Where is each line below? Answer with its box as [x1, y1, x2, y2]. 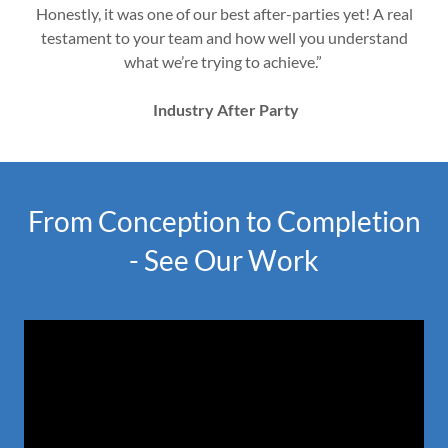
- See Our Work [129, 243, 319, 278]
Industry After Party [152, 100, 299, 120]
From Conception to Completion [27, 204, 421, 239]
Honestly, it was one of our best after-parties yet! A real [35, 4, 413, 24]
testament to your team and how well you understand [40, 28, 408, 48]
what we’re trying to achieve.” [123, 52, 325, 72]
